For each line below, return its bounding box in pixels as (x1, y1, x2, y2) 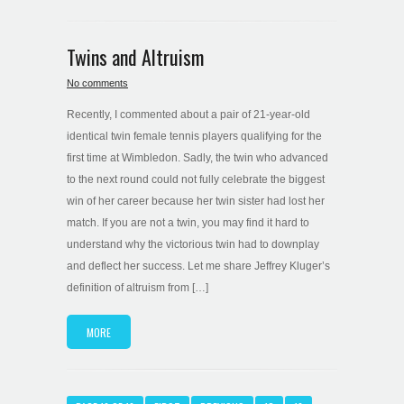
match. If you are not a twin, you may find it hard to (67, 216, 309, 230)
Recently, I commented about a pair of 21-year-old (67, 108, 310, 122)
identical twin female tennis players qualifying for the (67, 130, 322, 143)
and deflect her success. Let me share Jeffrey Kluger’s (67, 260, 330, 273)
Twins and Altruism (67, 41, 204, 71)
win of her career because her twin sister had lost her (67, 195, 325, 208)
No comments (67, 78, 128, 89)
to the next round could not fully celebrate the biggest (67, 173, 325, 187)
